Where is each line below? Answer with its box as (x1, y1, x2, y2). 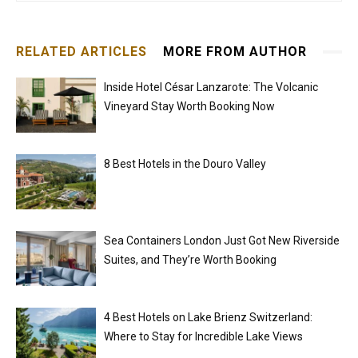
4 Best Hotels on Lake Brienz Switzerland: (104, 311, 312, 324)
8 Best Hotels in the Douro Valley (104, 157, 266, 171)
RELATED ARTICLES (16, 44, 147, 60)
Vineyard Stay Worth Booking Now (104, 100, 275, 113)
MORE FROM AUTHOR (163, 44, 307, 60)
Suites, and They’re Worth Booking (104, 253, 276, 267)
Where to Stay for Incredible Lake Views (104, 330, 303, 344)
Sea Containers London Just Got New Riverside (104, 234, 340, 248)
